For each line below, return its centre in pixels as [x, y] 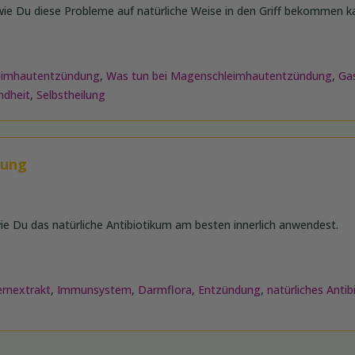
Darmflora [165, 290]
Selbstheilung [71, 95]
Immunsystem [95, 290]
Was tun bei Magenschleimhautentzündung [219, 76]
